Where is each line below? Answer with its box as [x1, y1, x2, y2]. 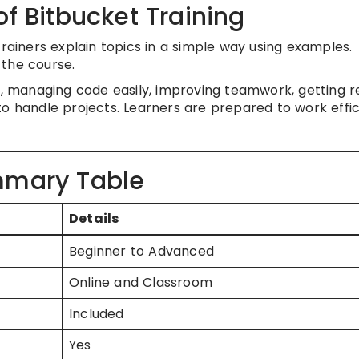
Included [69, 305, 124, 323]
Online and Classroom [69, 273, 212, 292]
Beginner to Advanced [69, 242, 214, 260]
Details [69, 209, 119, 228]
